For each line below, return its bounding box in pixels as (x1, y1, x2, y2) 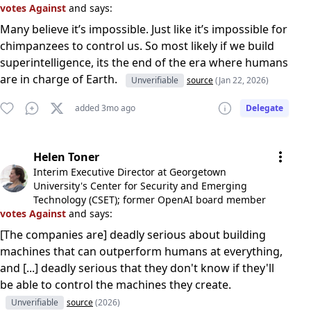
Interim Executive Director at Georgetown (33, 165, 226, 178)
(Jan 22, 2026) (215, 74, 269, 86)
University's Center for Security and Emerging (33, 179, 247, 192)
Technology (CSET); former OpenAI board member (33, 193, 266, 206)
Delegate (246, 102, 283, 114)
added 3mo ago (75, 102, 135, 114)
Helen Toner (33, 149, 99, 165)
